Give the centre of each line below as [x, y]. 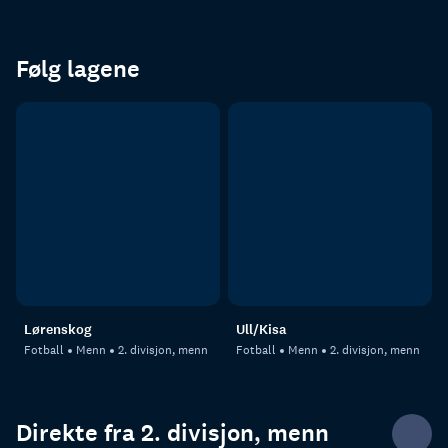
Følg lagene [78, 69]
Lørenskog [58, 329]
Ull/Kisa [261, 329]
